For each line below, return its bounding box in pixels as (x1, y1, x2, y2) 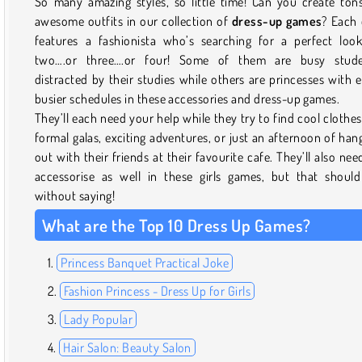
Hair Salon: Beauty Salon (63, 339, 192, 356)
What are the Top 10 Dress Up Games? (42, 213, 311, 236)
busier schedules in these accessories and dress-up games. (35, 90, 343, 107)
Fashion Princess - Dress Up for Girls (64, 282, 251, 299)
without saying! (35, 187, 116, 204)
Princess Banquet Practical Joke (61, 254, 229, 271)
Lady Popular (64, 310, 133, 327)
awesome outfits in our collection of (35, 12, 232, 29)
